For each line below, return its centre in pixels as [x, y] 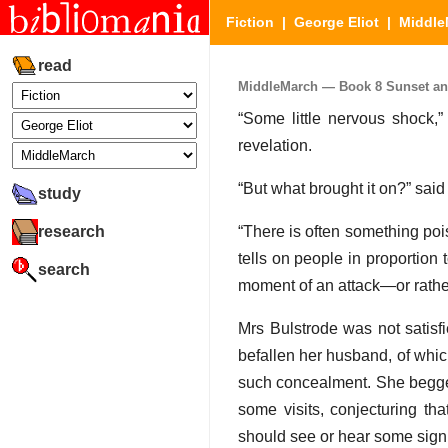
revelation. [275, 146]
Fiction [250, 22]
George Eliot [336, 22]
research [71, 231]
